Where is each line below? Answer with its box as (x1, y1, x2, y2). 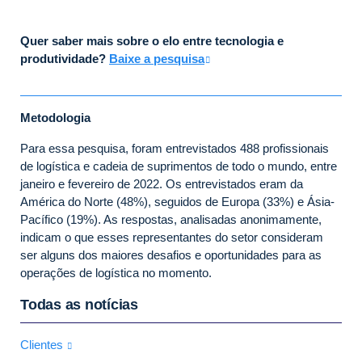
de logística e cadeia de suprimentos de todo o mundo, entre (20, 158, 337, 173)
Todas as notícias (20, 296, 138, 313)
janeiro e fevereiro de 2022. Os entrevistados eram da (20, 176, 303, 191)
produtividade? (20, 51, 109, 65)
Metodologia (20, 110, 90, 124)
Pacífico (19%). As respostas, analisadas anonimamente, (20, 212, 322, 226)
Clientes (20, 337, 66, 351)
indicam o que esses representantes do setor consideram (20, 229, 323, 244)
